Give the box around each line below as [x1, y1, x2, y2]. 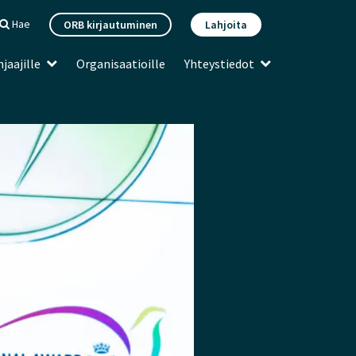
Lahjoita [205, 17, 247, 32]
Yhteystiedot [184, 56, 254, 72]
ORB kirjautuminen [64, 17, 157, 32]
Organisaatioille [76, 56, 165, 72]
